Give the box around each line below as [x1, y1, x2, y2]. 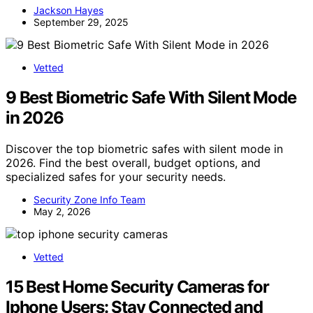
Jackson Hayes [34, 4, 103, 17]
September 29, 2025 [34, 16, 129, 29]
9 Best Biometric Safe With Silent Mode [6, 87, 296, 108]
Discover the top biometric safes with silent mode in [6, 142, 283, 156]
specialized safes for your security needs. [6, 170, 226, 184]
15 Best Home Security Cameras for [6, 277, 269, 298]
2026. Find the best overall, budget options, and [6, 156, 261, 170]
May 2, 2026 [34, 205, 91, 218]
